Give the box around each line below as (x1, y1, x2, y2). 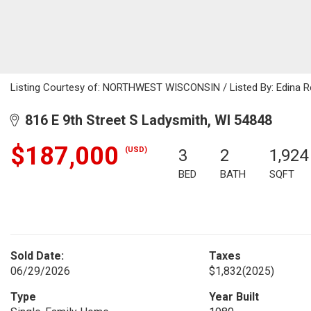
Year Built (208, 290, 259, 303)
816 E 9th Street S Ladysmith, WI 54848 (18, 112, 272, 128)
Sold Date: (10, 249, 64, 262)
